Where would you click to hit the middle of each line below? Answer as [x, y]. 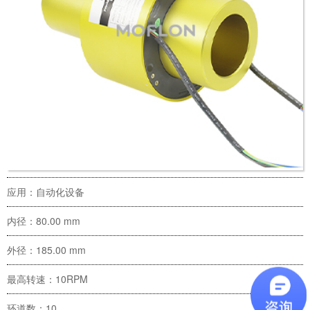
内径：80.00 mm [44, 221]
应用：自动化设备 [46, 192]
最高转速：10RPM [47, 279]
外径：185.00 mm [46, 250]
